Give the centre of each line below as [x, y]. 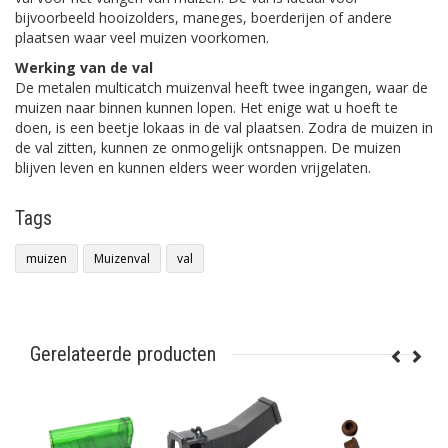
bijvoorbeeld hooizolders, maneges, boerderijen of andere [203, 17]
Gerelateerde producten [123, 354]
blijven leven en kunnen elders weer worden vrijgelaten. [193, 167]
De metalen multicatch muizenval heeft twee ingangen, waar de [221, 87]
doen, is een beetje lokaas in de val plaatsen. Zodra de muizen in [224, 127]
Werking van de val [84, 67]
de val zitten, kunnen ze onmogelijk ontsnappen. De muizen [208, 147]
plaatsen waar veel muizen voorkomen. [142, 37]
